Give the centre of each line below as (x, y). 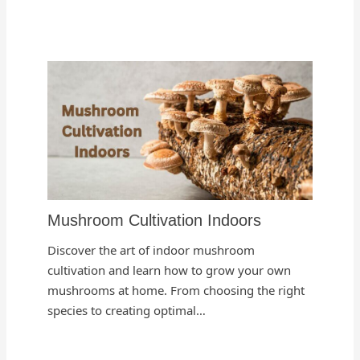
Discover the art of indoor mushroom (151, 250)
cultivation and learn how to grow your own (170, 270)
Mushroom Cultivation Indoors (155, 220)
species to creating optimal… (127, 310)
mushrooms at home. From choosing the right (176, 290)
